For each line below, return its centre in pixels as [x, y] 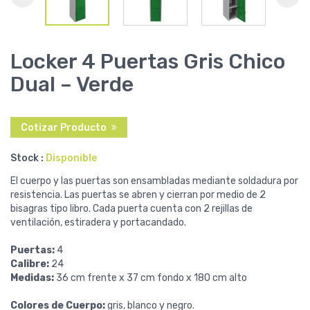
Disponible [71, 158]
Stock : [27, 158]
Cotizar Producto [64, 128]
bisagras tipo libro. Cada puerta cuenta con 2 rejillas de [131, 209]
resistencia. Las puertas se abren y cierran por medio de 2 [138, 195]
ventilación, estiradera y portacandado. [98, 222]
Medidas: [32, 278]
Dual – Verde [72, 84]
